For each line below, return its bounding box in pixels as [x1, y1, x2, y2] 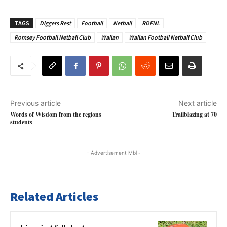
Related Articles [10, 188, 98, 204]
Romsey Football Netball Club [14, 33, 91, 41]
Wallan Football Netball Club [129, 33, 202, 41]
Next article [178, 99, 217, 107]
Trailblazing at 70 [171, 110, 217, 119]
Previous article [10, 99, 61, 107]
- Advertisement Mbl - [86, 149, 141, 156]
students [10, 118, 32, 126]
